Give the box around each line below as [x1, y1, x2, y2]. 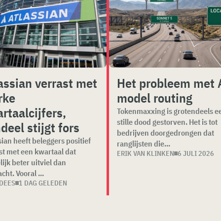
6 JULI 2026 [178, 149, 215, 158]
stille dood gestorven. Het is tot [117, 117, 218, 127]
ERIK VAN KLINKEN [117, 149, 175, 158]
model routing [117, 89, 193, 106]
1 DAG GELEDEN [19, 179, 68, 187]
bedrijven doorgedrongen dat [117, 128, 215, 138]
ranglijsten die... [117, 139, 171, 148]
